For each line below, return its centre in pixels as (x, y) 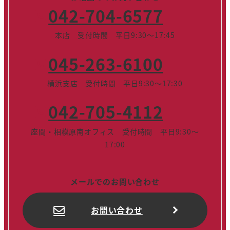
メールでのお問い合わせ (115, 181)
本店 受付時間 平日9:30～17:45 (115, 35)
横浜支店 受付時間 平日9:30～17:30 (115, 83)
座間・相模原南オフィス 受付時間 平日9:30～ (115, 131)
